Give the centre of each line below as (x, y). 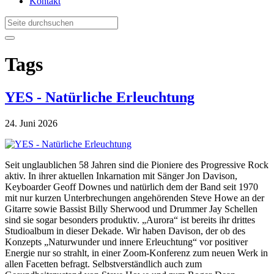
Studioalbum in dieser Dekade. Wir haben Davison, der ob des (125, 231)
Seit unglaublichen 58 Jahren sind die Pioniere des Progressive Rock (137, 165)
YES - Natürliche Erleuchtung (100, 97)
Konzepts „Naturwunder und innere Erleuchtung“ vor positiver (126, 242)
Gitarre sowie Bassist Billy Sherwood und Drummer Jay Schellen (131, 209)
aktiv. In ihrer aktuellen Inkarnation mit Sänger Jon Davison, (121, 176)
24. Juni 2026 (31, 123)
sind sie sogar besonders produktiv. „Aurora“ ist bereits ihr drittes (130, 220)
